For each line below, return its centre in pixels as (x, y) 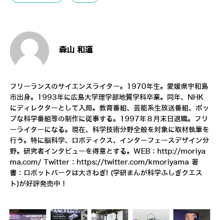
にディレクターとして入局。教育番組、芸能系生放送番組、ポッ (110, 109)
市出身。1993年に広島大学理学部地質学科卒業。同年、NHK (107, 98)
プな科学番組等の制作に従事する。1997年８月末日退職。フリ (109, 119)
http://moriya (181, 152)
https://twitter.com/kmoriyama (133, 163)
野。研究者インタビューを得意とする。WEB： (83, 152)
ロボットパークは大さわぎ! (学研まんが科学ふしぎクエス (113, 173)
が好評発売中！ (43, 184)
